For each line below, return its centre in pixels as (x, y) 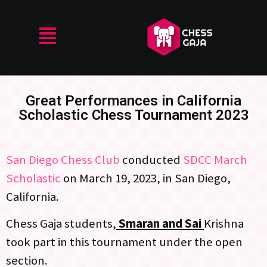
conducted (151, 159)
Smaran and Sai (160, 224)
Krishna (224, 224)
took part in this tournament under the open (124, 242)
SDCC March (215, 159)
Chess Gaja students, (61, 224)
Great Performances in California (133, 100)
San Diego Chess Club (63, 159)
